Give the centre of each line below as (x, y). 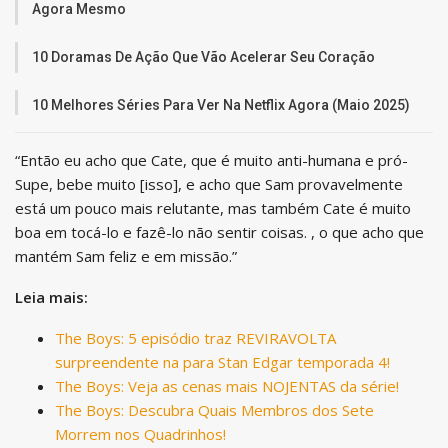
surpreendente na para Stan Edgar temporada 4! (222, 361)
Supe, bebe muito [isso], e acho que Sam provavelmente (209, 183)
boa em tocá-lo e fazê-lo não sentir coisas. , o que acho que (219, 231)
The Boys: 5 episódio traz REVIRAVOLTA (195, 337)
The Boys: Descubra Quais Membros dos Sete (214, 409)
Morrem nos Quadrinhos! (140, 433)
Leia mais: (51, 296)
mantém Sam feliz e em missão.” (126, 255)
